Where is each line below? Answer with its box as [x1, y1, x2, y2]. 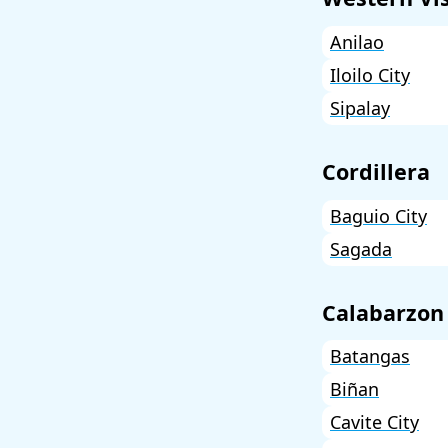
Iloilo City [330, 63, 410, 88]
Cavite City [330, 410, 419, 435]
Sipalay [330, 96, 390, 121]
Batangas [330, 344, 410, 369]
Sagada [330, 236, 392, 261]
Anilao [330, 30, 384, 55]
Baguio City [330, 203, 427, 228]
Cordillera [322, 156, 430, 186]
